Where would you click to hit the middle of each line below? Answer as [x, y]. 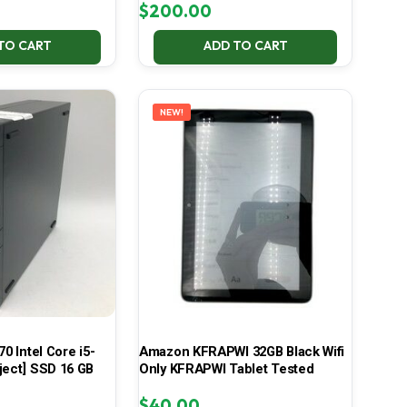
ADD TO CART [245, 46]
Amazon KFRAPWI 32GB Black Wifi [241, 352]
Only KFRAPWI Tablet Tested [226, 369]
